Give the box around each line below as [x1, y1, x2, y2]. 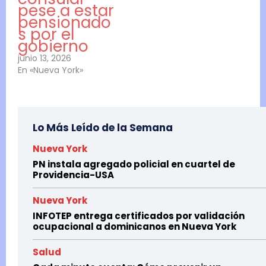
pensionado [18, 12, 111, 34]
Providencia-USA [33, 169, 114, 182]
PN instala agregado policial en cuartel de [33, 158, 235, 171]
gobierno [18, 36, 88, 58]
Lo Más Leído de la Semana [33, 121, 173, 135]
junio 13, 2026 [18, 52, 71, 65]
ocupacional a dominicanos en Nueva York [33, 220, 236, 233]
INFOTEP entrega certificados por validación [33, 210, 245, 223]
